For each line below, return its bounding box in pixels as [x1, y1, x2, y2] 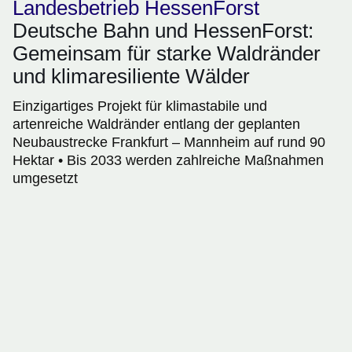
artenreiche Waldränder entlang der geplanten [13, 116, 300, 133]
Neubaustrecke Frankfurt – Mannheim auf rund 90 [13, 134, 325, 151]
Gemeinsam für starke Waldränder [13, 42, 321, 66]
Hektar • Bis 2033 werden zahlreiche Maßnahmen [13, 152, 324, 169]
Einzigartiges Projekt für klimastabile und [13, 98, 267, 115]
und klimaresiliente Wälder [13, 64, 250, 89]
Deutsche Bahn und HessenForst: [13, 19, 313, 43]
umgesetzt [13, 170, 78, 187]
